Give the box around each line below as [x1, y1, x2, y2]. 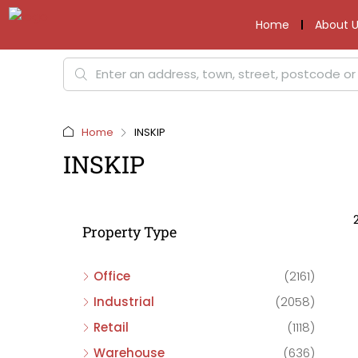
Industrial [93, 293, 154, 310]
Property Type [82, 222, 177, 241]
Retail [93, 319, 129, 336]
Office [93, 268, 130, 284]
